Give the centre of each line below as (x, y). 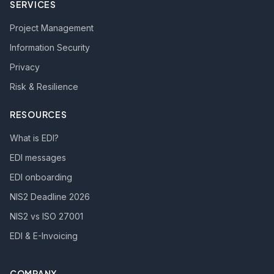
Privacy (25, 67)
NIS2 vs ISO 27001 (46, 216)
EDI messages (38, 157)
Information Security (50, 47)
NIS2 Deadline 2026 (50, 197)
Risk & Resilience (44, 87)
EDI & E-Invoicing (44, 236)
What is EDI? (34, 138)
